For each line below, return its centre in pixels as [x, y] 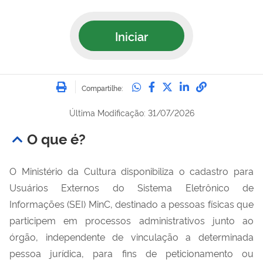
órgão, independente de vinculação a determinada [131, 236]
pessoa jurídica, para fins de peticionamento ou [131, 253]
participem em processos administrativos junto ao [131, 220]
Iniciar [131, 36]
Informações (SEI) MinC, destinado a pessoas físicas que [131, 203]
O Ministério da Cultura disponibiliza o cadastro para [131, 171]
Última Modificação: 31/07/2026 [131, 112]
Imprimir [90, 82]
